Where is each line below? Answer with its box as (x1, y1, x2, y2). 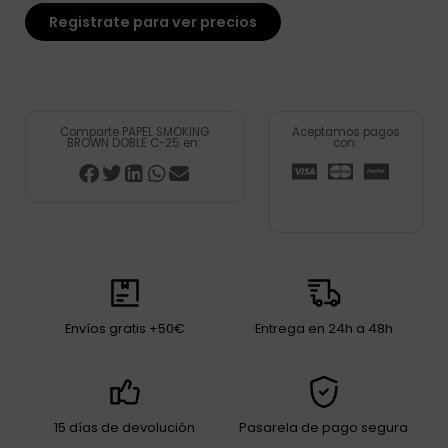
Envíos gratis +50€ (64, 319, 185, 339)
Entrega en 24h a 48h (254, 319, 393, 339)
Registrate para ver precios (49, 12, 257, 33)
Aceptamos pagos (291, 124, 400, 141)
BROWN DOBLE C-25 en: (67, 135, 202, 152)
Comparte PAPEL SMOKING (59, 124, 209, 141)
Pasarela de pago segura (239, 418, 408, 438)
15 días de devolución (54, 418, 195, 438)
